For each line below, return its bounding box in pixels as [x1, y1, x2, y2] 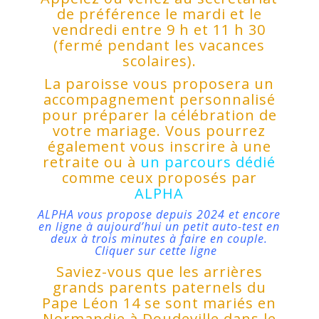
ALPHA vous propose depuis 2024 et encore [38, 206, 281, 222]
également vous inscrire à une [47, 137, 271, 156]
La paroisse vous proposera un [44, 74, 275, 93]
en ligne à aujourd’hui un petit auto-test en [38, 219, 281, 234]
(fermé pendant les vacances [53, 36, 266, 55]
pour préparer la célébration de [41, 105, 277, 125]
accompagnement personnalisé [43, 90, 276, 109]
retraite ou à [43, 152, 141, 172]
